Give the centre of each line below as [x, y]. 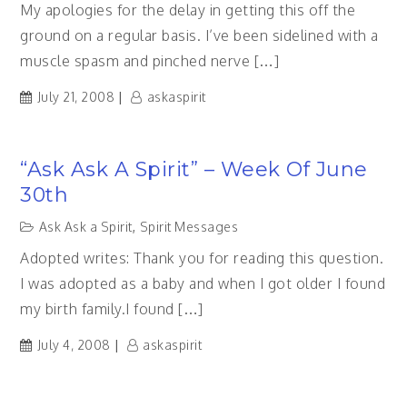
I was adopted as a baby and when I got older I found [203, 283]
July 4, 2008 [74, 345]
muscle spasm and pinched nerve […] [150, 61]
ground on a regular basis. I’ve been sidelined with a [199, 35]
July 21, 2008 [76, 97]
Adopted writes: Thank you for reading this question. [202, 258]
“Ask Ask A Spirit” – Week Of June [194, 169]
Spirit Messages [189, 227]
